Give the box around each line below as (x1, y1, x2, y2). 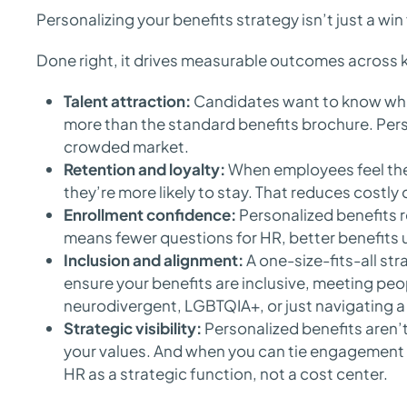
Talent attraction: (64, 91, 191, 111)
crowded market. (64, 136, 189, 156)
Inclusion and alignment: (64, 250, 243, 270)
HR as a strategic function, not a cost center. (64, 363, 391, 383)
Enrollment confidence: (64, 204, 236, 224)
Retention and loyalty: (64, 159, 225, 179)
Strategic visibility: (64, 318, 202, 338)
